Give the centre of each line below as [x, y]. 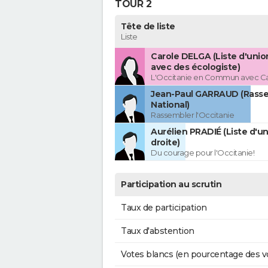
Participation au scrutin [171, 185]
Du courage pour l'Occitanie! [202, 153]
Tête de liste [148, 27]
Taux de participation [164, 208]
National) [170, 105]
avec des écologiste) [195, 67]
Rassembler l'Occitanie [192, 115]
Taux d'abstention [158, 231]
